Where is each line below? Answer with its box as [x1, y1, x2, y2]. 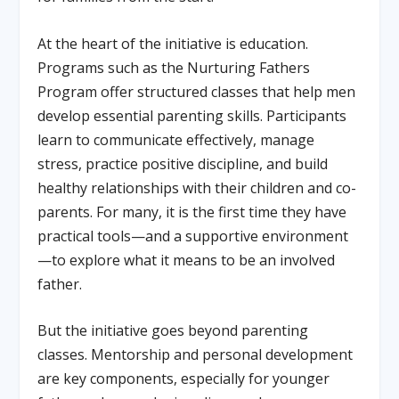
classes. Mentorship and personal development [37, 345, 354, 365]
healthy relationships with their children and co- [37, 177, 357, 198]
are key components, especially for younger [37, 369, 330, 389]
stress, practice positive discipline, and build [37, 153, 329, 174]
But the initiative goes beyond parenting [37, 321, 309, 341]
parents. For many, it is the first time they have [37, 201, 347, 222]
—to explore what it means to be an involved [37, 249, 336, 270]
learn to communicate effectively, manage [37, 129, 315, 150]
